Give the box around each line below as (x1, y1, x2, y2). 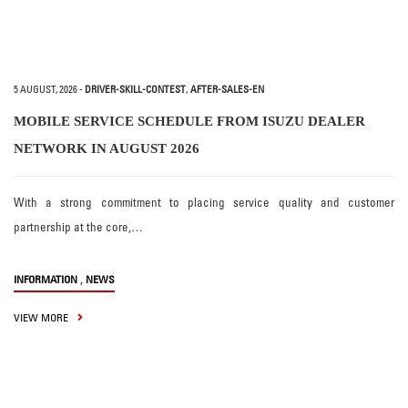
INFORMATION (14, 272, 77, 287)
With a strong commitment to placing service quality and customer (14, 195, 394, 210)
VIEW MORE (14, 311, 71, 325)
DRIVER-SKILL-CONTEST (85, 83, 186, 97)
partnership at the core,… (14, 219, 143, 235)
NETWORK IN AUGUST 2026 (14, 141, 199, 157)
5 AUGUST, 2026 (14, 83, 77, 97)
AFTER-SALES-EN (190, 83, 264, 97)
